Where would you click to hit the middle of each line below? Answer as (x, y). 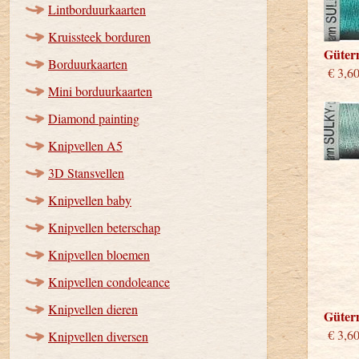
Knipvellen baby (90, 200)
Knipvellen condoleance (109, 282)
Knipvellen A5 (85, 145)
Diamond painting (94, 118)
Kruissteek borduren (99, 36)
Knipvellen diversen (98, 336)
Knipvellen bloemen (99, 254)
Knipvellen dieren (93, 309)
